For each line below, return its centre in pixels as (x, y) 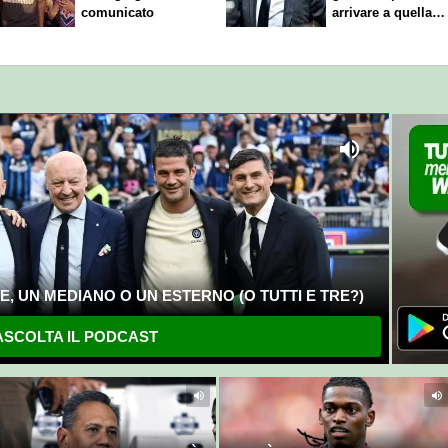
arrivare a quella (382, 12)
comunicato (118, 12)
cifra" (349, 31)
